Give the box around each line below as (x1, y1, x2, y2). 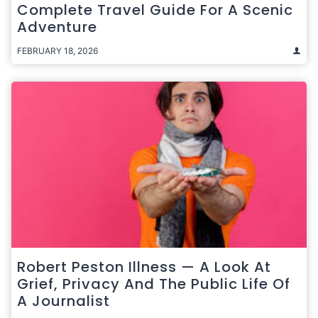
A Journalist (17, 290, 110, 311)
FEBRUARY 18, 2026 (17, 45, 98, 56)
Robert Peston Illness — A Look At (17, 256, 271, 277)
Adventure (17, 16, 97, 37)
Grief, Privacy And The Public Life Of (17, 273, 290, 294)
